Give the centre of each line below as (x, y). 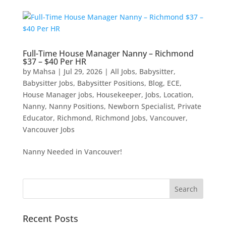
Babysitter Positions (110, 83)
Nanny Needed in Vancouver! (72, 152)
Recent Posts (50, 218)
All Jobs (123, 71)
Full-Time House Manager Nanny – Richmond (108, 53)
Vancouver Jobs (48, 129)
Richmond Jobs (120, 118)
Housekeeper (119, 95)
